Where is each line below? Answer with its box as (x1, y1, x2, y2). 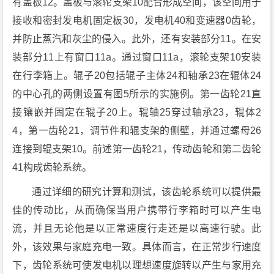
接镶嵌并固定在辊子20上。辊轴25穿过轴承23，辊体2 (12, 107, 262, 118)
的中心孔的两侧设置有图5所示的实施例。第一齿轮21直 (12, 89, 262, 100)
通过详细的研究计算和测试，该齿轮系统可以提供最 (32, 187, 262, 198)
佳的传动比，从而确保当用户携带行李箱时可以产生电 (12, 205, 262, 216)
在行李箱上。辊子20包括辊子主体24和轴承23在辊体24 (12, 70, 262, 81)
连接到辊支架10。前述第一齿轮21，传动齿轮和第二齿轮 (12, 144, 262, 155)
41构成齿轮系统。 (12, 162, 92, 173)
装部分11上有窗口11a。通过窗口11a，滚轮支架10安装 (12, 52, 262, 63)
